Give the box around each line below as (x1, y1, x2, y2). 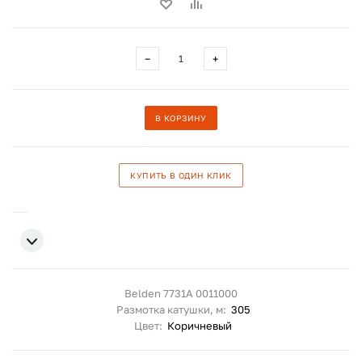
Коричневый (167, 319, 232, 332)
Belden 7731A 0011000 (124, 287, 238, 300)
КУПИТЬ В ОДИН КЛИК (130, 170, 232, 180)
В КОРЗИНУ (155, 113, 207, 123)
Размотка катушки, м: (116, 303, 231, 316)
